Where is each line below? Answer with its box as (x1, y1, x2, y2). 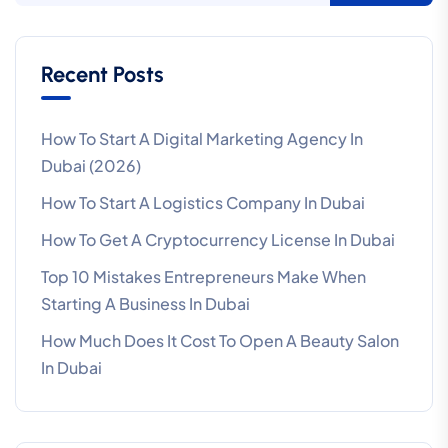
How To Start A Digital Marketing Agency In (41, 128, 363, 150)
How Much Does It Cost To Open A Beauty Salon (41, 330, 399, 352)
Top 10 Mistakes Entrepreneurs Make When (41, 266, 366, 288)
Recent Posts (41, 61, 164, 89)
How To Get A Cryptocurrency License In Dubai (41, 229, 395, 251)
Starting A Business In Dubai (41, 293, 250, 315)
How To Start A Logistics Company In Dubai (41, 192, 365, 214)
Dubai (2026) (41, 155, 141, 177)
